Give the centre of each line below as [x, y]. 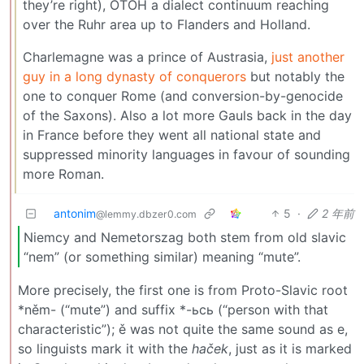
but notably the [295, 77]
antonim [75, 214]
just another [308, 57]
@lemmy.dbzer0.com [146, 214]
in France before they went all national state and [172, 135]
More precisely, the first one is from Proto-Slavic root [183, 290]
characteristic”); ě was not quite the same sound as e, [183, 329]
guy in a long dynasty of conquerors [134, 77]
